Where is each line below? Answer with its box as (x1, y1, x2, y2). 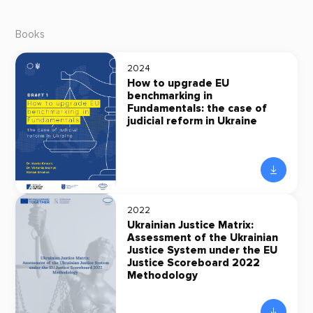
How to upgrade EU (126, 77, 229, 91)
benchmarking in (126, 89, 212, 103)
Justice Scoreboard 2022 (126, 256, 260, 270)
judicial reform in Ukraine (126, 115, 257, 129)
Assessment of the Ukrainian (126, 231, 278, 245)
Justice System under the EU (126, 244, 277, 258)
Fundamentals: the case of (126, 102, 267, 116)
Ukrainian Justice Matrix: (126, 219, 254, 233)
